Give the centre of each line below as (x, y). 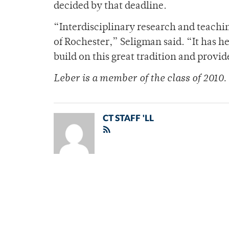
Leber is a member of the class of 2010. (140, 79)
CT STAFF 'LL (128, 119)
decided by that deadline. (110, 7)
